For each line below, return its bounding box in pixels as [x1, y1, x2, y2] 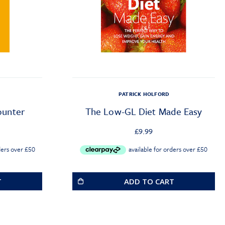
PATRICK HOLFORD [119, 90, 169, 98]
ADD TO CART [124, 176, 174, 187]
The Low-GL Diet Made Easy [85, 104, 202, 119]
